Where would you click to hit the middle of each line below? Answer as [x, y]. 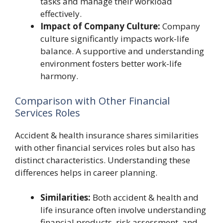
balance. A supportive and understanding [122, 51]
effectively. [61, 14]
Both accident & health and [145, 197]
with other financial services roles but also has [105, 147]
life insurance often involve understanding [123, 210]
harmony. [59, 76]
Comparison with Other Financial [92, 101]
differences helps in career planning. [86, 172]
